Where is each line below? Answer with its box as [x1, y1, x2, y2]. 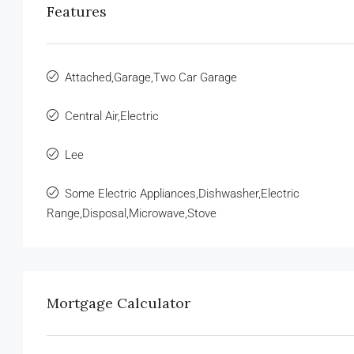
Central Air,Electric [65, 109, 159, 124]
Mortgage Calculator [47, 294, 190, 313]
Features [47, 2, 107, 21]
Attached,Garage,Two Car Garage [65, 70, 237, 85]
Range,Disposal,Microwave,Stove [47, 206, 217, 221]
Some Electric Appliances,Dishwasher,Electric [65, 186, 299, 201]
